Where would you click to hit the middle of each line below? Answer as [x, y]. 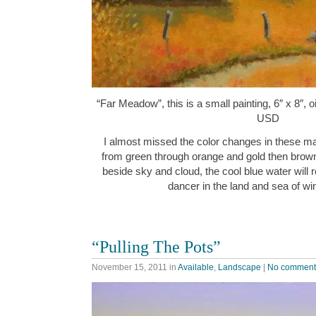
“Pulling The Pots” [156, 246]
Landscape [239, 268]
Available [196, 268]
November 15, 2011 [129, 268]
